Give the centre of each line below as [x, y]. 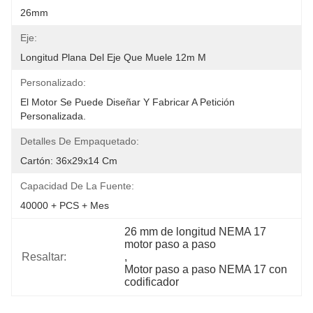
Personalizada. [53, 116]
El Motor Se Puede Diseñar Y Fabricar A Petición [128, 102]
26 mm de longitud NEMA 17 [196, 232]
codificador [152, 282]
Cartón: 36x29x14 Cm [69, 161]
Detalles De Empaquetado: [80, 141]
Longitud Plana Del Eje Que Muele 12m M [113, 57]
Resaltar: [44, 257]
